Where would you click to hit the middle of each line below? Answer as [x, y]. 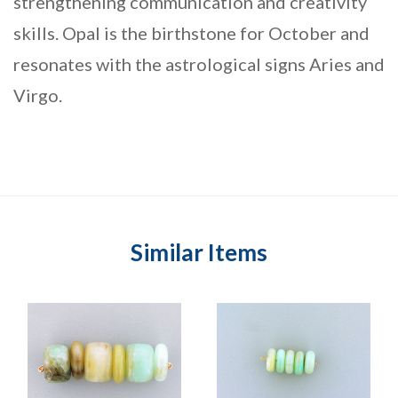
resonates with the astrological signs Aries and [199, 64]
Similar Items [199, 253]
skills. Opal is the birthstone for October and [191, 33]
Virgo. [38, 96]
